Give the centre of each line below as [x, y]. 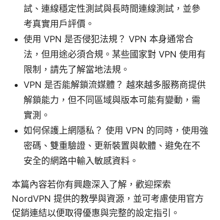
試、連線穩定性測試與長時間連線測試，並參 [112, 8]
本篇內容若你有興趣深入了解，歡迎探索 [91, 184]
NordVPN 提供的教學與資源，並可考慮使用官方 [108, 198]
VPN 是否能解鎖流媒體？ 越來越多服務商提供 [115, 84]
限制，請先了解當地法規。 [77, 69]
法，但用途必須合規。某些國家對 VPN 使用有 [115, 54]
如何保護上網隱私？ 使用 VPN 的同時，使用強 [116, 130]
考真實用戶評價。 [59, 24]
